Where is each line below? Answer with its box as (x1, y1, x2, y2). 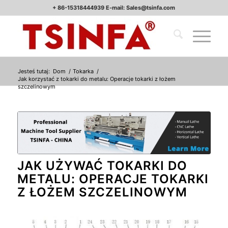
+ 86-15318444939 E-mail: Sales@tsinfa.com (52, 4, 176, 11)
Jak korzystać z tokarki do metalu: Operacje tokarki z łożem (17, 75, 176, 82)
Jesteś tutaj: (17, 68, 50, 75)
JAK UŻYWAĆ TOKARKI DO (17, 158, 187, 174)
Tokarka (72, 68, 94, 75)
